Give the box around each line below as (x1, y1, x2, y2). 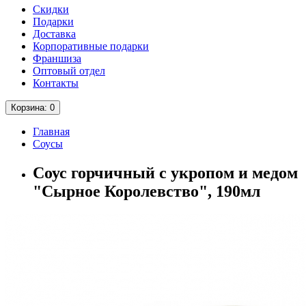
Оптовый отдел (33, 65, 105, 76)
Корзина (11, 102, 44, 113)
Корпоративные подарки (33, 40, 149, 52)
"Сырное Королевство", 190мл (33, 182, 260, 200)
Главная (33, 126, 70, 137)
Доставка (33, 28, 76, 40)
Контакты (33, 77, 79, 89)
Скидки (33, 3, 69, 15)
